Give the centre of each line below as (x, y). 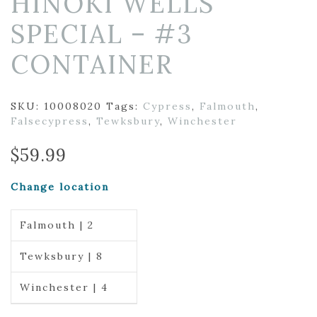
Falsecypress (50, 121)
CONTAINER (92, 64)
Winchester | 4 (64, 287)
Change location (60, 187)
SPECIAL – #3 (102, 34)
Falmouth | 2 (57, 225)
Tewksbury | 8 (61, 256)
